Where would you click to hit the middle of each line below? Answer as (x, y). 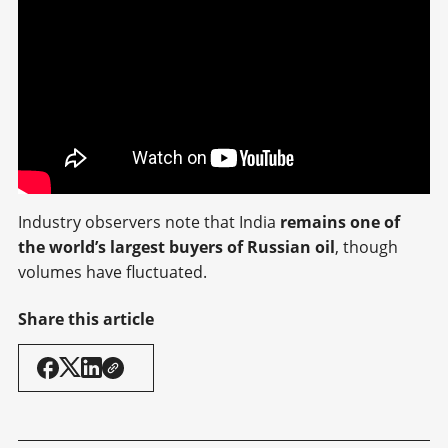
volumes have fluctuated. (112, 271)
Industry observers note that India (149, 221)
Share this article (86, 318)
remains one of (340, 221)
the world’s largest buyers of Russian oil (176, 246)
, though (366, 246)
